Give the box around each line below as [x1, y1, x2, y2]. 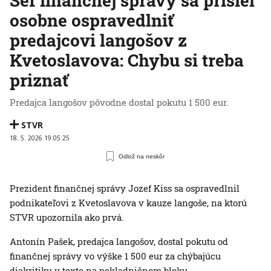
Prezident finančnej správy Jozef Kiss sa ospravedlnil [10, 181, 240, 194]
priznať [10, 68, 68, 91]
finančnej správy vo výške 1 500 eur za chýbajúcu [10, 249, 221, 262]
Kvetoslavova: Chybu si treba [10, 48, 244, 71]
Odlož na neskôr [119, 152, 165, 160]
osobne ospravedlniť [10, 8, 174, 31]
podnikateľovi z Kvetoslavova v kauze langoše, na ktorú [10, 196, 247, 209]
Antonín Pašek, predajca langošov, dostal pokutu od [10, 235, 228, 247]
